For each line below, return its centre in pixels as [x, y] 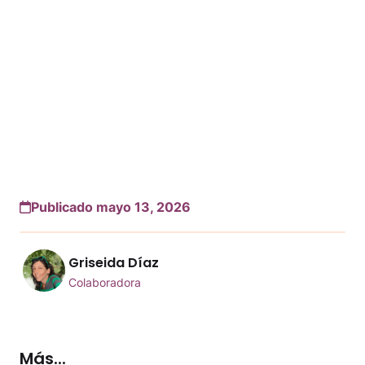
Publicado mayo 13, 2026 [111, 207]
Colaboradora [105, 283]
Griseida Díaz [114, 263]
